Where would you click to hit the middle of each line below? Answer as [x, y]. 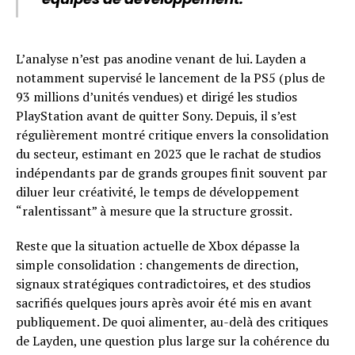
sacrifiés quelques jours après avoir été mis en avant [164, 302]
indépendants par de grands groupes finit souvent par [172, 172]
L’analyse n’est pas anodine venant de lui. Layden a [161, 58]
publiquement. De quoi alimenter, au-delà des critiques [172, 321]
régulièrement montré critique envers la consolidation [172, 134]
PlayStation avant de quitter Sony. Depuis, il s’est [157, 115]
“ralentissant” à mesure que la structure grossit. [154, 210]
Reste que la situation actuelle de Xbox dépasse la [158, 245]
